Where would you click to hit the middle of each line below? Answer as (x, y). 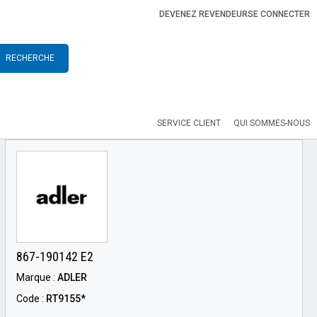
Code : (31, 298)
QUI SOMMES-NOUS (272, 123)
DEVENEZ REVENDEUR (203, 14)
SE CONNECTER (279, 14)
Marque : (36, 277)
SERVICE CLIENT (189, 123)
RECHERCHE (30, 58)
